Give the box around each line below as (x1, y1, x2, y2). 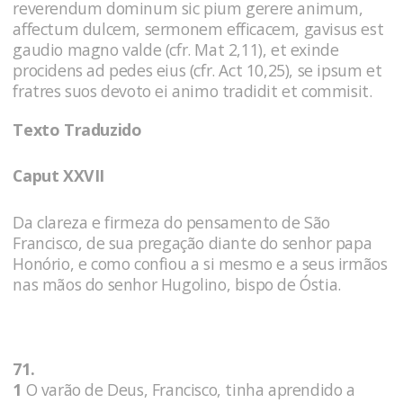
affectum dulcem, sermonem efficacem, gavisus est (13, 18, 384, 40)
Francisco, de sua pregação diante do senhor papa (13, 232, 372, 255)
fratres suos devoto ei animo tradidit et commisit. (13, 80, 372, 103)
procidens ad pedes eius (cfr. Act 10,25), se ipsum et (13, 59, 382, 82)
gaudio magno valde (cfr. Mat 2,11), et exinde (13, 39, 339, 61)
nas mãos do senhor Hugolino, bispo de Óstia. (13, 273, 341, 296)
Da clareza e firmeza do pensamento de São (13, 211, 330, 234)
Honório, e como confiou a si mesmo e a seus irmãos (13, 253, 388, 275)
